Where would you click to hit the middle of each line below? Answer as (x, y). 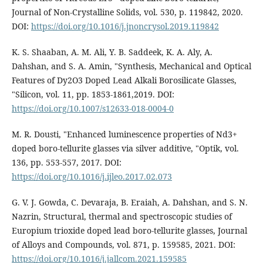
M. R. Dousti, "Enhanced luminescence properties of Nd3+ (124, 134)
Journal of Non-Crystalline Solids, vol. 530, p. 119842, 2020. (127, 12)
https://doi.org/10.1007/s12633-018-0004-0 (92, 108)
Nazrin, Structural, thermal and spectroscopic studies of (122, 216)
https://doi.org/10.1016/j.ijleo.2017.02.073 (92, 176)
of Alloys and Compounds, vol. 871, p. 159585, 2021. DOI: (123, 244)
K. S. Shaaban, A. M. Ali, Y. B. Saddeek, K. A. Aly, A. (112, 52)
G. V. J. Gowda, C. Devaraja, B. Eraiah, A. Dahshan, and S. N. (129, 202)
